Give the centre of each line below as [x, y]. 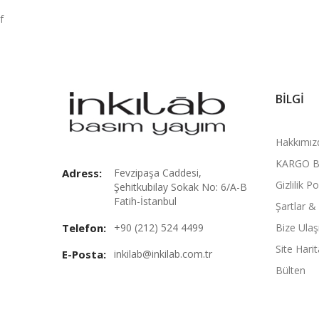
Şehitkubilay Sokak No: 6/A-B [181, 187]
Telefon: [84, 228]
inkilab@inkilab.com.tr [163, 254]
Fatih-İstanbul [145, 201]
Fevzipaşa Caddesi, [158, 173]
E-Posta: [84, 254]
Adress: [82, 173]
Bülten [291, 270]
